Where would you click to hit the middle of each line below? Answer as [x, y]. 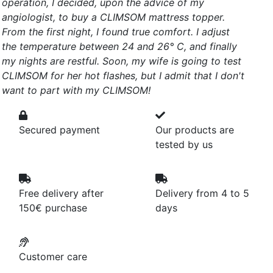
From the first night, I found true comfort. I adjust [116, 32]
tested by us [184, 144]
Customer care [53, 257]
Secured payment [59, 130]
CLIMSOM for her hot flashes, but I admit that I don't [123, 76]
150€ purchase [53, 208]
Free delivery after [61, 193]
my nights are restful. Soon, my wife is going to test [122, 61]
